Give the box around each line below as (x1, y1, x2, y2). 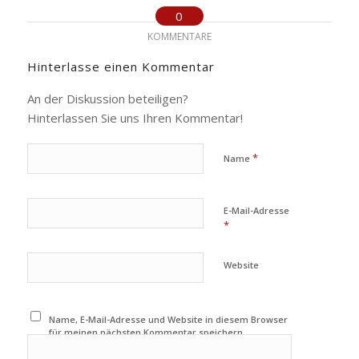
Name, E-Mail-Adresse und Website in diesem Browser (49, 313, 288, 325)
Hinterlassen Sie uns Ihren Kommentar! (26, 110, 243, 126)
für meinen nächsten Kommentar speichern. (49, 326, 246, 338)
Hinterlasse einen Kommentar (26, 58, 215, 75)
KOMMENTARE (147, 30, 212, 43)
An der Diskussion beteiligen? (26, 91, 188, 107)
